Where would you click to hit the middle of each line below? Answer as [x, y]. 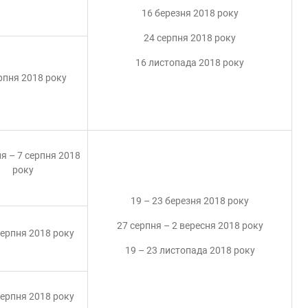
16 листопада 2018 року [190, 63]
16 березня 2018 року [190, 13]
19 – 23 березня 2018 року [190, 201]
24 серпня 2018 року [190, 38]
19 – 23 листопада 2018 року [190, 250]
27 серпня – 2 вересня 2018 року [190, 225]
